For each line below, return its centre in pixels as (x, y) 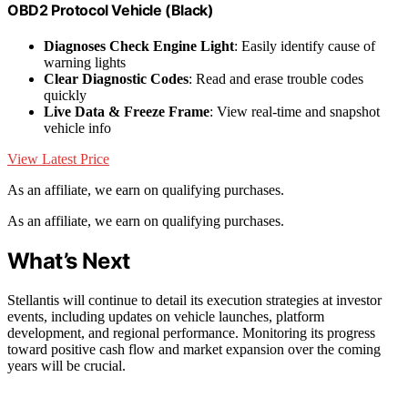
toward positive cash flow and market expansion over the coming (194, 349)
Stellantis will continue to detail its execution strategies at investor (194, 300)
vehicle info (77, 128)
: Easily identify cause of (305, 46)
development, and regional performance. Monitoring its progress (191, 332)
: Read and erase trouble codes (276, 79)
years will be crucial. (66, 365)
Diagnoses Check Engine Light (139, 46)
